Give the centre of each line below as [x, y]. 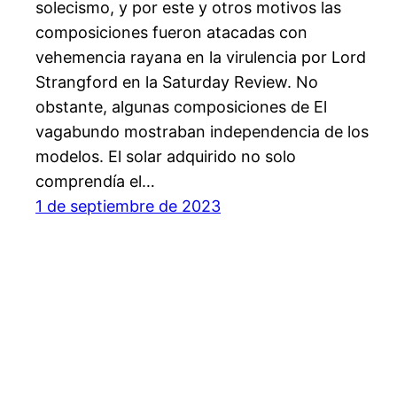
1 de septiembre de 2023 [128, 206]
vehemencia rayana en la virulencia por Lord [201, 58]
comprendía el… [95, 182]
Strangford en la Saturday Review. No [177, 82]
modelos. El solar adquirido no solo [166, 157]
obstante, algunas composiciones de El [181, 107]
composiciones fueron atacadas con [171, 33]
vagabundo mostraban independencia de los [202, 132]
